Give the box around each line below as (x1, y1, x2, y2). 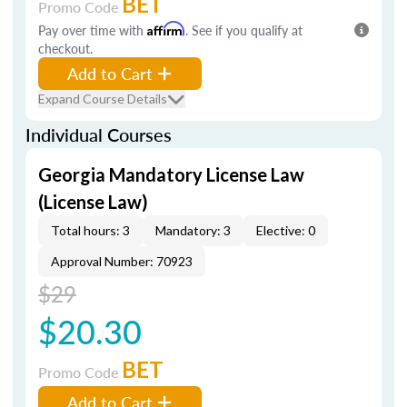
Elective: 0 (256, 223, 315, 238)
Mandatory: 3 (155, 223, 231, 238)
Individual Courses (25, 122, 172, 147)
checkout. (38, 39, 93, 57)
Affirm (147, 21, 185, 36)
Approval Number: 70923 (51, 253, 193, 269)
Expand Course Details (38, 91, 167, 106)
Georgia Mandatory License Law (38, 164, 304, 185)
